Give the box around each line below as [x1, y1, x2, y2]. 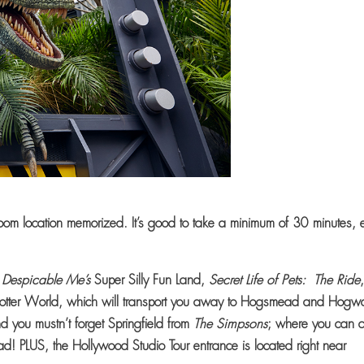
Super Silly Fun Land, [90, 271, 210, 288]
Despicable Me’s [2, 271, 91, 288]
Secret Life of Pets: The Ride [209, 271, 361, 288]
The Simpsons [193, 314, 268, 332]
